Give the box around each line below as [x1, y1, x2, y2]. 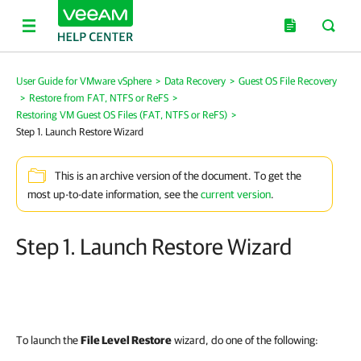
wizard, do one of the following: [172, 334, 318, 346]
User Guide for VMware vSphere [16, 75, 151, 87]
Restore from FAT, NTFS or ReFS [29, 92, 168, 104]
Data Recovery [164, 75, 226, 87]
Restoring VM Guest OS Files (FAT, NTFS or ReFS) [16, 109, 227, 121]
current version [201, 188, 271, 201]
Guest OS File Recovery [239, 75, 337, 87]
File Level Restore [81, 334, 172, 346]
